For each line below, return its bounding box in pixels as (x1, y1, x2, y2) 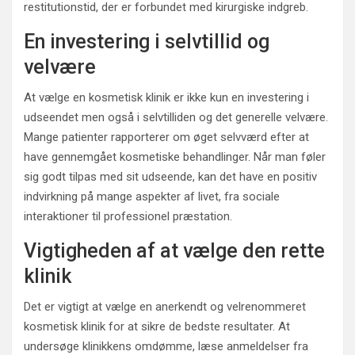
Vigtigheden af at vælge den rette (24, 239, 325, 262)
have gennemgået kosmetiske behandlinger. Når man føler (24, 150, 326, 164)
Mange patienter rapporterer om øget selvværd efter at (24, 130, 309, 144)
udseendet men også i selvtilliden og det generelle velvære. (24, 110, 328, 124)
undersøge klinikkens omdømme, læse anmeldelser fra (24, 339, 308, 353)
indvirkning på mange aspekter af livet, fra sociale (24, 189, 280, 204)
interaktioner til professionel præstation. (24, 209, 232, 223)
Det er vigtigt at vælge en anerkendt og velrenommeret (24, 300, 306, 314)
